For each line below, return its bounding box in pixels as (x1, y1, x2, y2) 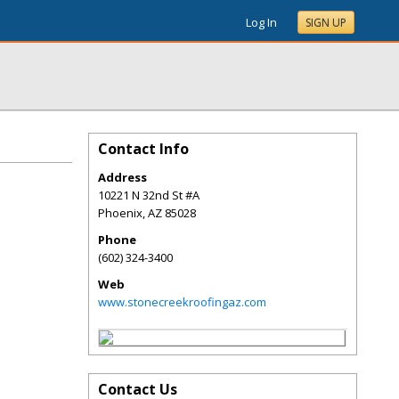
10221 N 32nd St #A (98, 187, 199, 203)
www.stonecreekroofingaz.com (98, 294, 266, 310)
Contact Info (98, 139, 189, 159)
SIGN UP (305, 15, 346, 30)
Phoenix (98, 205, 142, 221)
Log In (246, 14, 277, 30)
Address (98, 169, 147, 185)
